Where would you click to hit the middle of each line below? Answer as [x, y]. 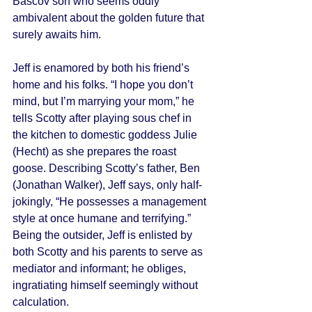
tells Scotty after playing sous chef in [103, 118]
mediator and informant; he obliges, [101, 268]
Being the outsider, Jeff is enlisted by [104, 235]
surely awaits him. [58, 34]
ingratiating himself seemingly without [107, 285]
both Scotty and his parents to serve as [109, 252]
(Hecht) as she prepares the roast [96, 151]
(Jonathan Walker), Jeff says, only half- [107, 185]
